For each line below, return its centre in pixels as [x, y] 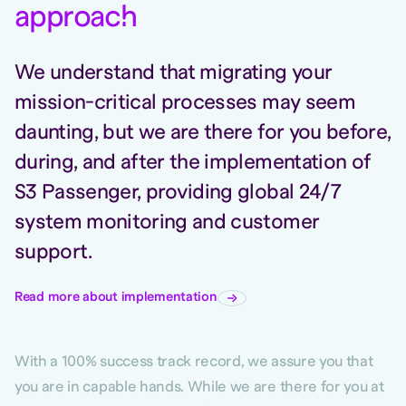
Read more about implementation [116, 297]
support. [53, 253]
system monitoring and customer [167, 223]
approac [68, 18]
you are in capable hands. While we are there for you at [199, 387]
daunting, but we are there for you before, [203, 133]
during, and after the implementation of [193, 163]
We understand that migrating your [174, 73]
